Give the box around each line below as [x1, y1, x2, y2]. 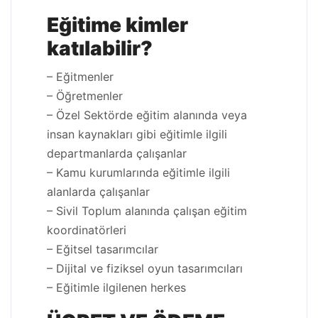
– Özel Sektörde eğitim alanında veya [47, 108, 247, 122]
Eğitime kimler [47, 13, 188, 37]
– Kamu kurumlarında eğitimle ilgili [47, 165, 230, 180]
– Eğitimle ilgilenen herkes [47, 280, 186, 295]
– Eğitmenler [47, 70, 114, 84]
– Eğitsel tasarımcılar [47, 242, 158, 256]
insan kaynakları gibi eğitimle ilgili [47, 127, 227, 141]
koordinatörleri [47, 223, 126, 237]
